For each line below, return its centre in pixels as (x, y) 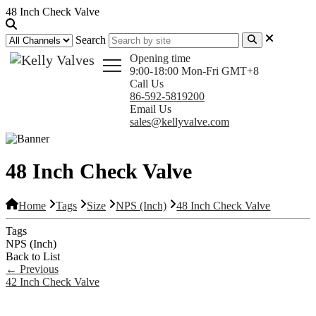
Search (91, 40)
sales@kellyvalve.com (180, 122)
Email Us (151, 109)
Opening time (160, 59)
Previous (38, 269)
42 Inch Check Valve (53, 281)
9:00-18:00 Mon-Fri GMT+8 (194, 71)
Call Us (147, 84)
